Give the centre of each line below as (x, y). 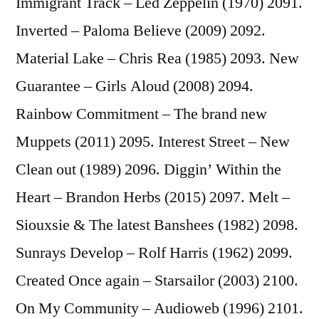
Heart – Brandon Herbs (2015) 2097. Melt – (153, 197)
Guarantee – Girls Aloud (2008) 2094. (135, 86)
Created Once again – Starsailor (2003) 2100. (157, 280)
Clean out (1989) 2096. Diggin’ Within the (148, 169)
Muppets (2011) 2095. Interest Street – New (153, 141)
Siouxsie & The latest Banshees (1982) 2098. (157, 225)
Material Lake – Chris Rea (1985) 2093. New (157, 58)
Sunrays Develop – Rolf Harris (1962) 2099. (154, 252)
